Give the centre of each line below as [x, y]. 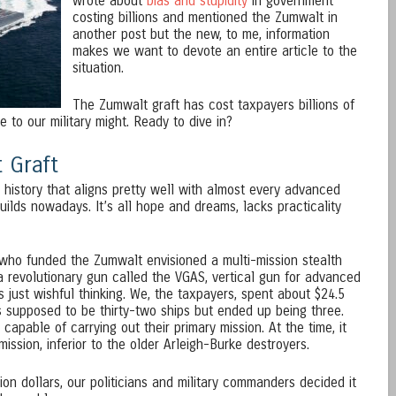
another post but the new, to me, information [201, 34]
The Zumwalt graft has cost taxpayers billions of [213, 105]
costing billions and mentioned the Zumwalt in [205, 17]
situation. [98, 68]
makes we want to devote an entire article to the [214, 51]
